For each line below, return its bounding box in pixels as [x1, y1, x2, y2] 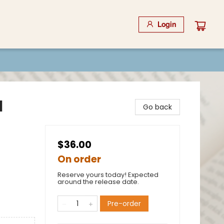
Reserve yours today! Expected [57, 170, 158, 179]
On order [57, 152, 101, 166]
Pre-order [107, 198, 141, 208]
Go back [143, 102, 172, 112]
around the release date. [57, 177, 139, 186]
